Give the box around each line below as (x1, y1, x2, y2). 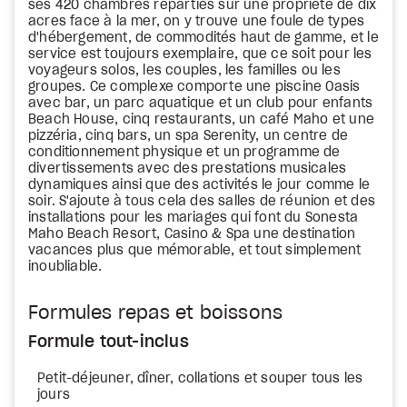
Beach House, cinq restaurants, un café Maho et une (28, 114, 375, 126)
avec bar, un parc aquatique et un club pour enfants (28, 97, 373, 110)
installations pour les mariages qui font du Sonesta (28, 212, 359, 224)
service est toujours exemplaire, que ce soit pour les (28, 48, 372, 61)
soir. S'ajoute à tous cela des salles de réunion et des (28, 195, 376, 208)
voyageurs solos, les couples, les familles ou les (28, 65, 341, 77)
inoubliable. (28, 261, 103, 273)
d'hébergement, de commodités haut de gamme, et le (28, 32, 379, 45)
